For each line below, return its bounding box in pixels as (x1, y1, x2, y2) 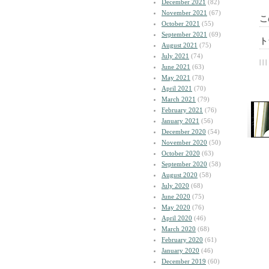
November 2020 (162, 139, 207, 146)
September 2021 (162, 31, 207, 38)
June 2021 (162, 63, 190, 70)
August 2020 (162, 171, 198, 178)
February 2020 (162, 236, 203, 243)
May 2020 (162, 204, 190, 211)
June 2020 (162, 193, 190, 200)
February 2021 (162, 106, 203, 113)
